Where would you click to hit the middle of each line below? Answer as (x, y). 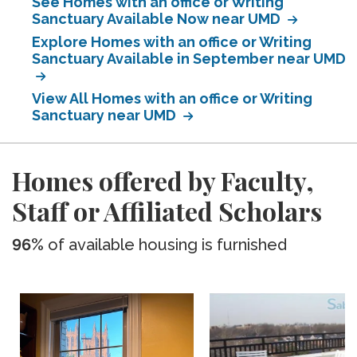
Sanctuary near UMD (106, 115)
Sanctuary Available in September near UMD (189, 59)
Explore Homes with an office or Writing (172, 42)
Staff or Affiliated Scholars (167, 211)
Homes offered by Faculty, (163, 180)
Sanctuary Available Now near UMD (158, 19)
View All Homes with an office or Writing (172, 98)
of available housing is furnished (165, 245)
